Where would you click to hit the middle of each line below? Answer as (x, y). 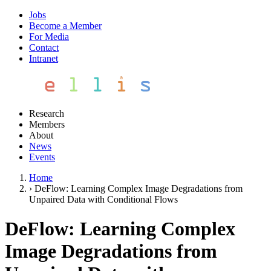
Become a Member (65, 26)
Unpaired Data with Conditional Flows (103, 199)
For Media (49, 37)
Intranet (44, 58)
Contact (44, 47)
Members (47, 124)
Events (42, 157)
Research (47, 113)
